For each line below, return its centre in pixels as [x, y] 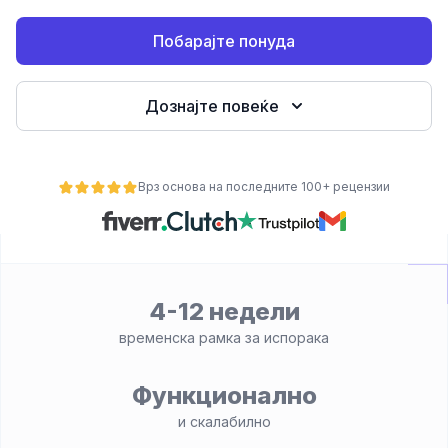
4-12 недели [224, 311]
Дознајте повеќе [212, 106]
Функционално [224, 395]
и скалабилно [224, 421]
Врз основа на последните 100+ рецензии [264, 186]
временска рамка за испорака [224, 337]
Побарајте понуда [224, 41]
